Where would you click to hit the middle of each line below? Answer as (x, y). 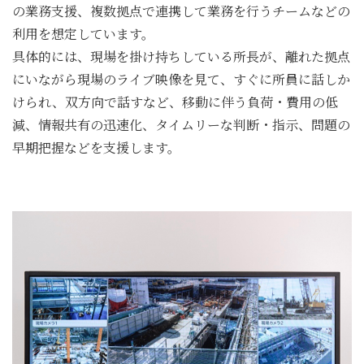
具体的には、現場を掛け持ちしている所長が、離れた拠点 (181, 56)
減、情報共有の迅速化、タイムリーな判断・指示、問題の (181, 124)
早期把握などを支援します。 (96, 147)
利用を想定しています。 (83, 33)
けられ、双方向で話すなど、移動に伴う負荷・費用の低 (175, 102)
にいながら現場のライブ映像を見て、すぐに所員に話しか (181, 79)
